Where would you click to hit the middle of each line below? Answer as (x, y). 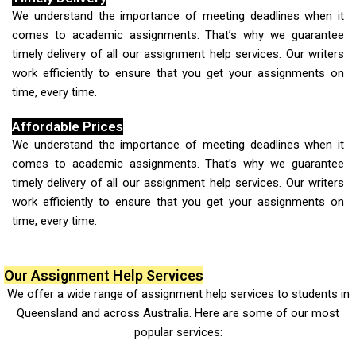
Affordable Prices (68, 126)
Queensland (47, 313)
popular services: (178, 332)
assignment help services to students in (245, 294)
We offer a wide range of (74, 294)
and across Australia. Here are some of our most (209, 313)
